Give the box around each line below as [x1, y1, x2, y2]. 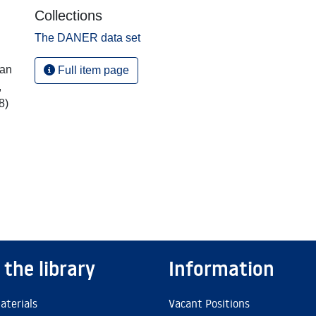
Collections [35, 8, 102, 23]
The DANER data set [35, 32, 140, 44]
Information [169, 255, 274, 282]
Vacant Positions [169, 296, 250, 310]
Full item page [55, 64, 129, 76]
